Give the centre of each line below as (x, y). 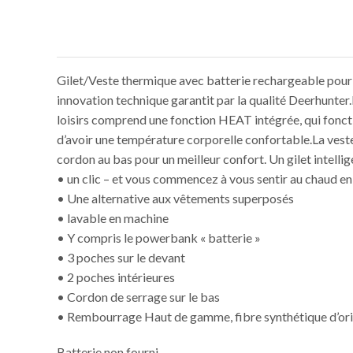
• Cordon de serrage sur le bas (138, 297)
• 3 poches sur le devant (121, 258)
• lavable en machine (113, 218)
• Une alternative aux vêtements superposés (175, 199)
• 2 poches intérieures (116, 277)
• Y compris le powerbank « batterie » (159, 238)
